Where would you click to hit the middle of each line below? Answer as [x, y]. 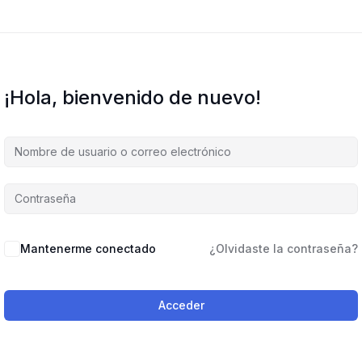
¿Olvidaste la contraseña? [284, 249]
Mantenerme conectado [88, 249]
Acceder [181, 305]
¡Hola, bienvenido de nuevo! [133, 98]
